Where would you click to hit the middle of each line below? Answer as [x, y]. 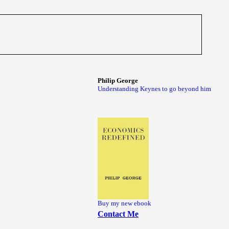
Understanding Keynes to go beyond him [155, 89]
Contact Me [118, 214]
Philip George [118, 81]
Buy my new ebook [125, 203]
